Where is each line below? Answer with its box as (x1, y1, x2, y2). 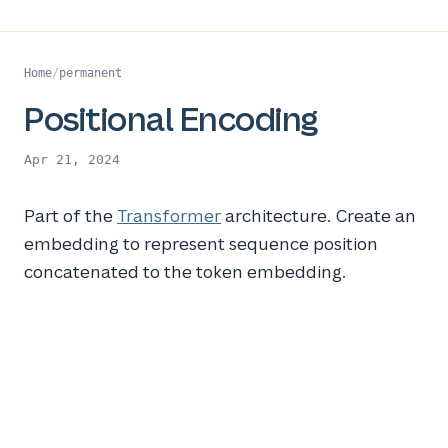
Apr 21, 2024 (24, 152, 120, 167)
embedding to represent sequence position (24, 232, 378, 255)
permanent (59, 66, 122, 80)
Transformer (117, 204, 221, 227)
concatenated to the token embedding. (24, 260, 346, 283)
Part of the (24, 204, 117, 227)
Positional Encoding (24, 97, 318, 140)
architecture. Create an (221, 204, 416, 227)
